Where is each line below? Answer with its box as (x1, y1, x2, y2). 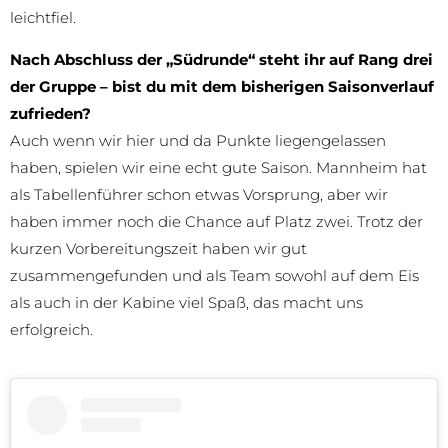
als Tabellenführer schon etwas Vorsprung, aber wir (10, 184, 388, 204)
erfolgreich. (10, 319, 93, 339)
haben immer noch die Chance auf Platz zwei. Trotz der (10, 211, 423, 231)
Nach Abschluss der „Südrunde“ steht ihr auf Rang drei (10, 49, 433, 69)
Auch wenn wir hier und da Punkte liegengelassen (10, 130, 386, 150)
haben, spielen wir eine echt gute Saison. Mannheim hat (10, 157, 427, 177)
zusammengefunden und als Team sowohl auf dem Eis (10, 265, 419, 285)
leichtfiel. (10, 7, 76, 27)
